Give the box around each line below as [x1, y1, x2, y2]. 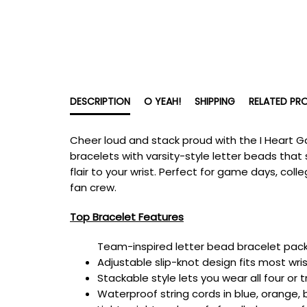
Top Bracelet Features [70, 210, 184, 224]
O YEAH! [144, 95, 181, 108]
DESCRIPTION [70, 95, 130, 108]
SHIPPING [195, 95, 235, 108]
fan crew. [70, 180, 116, 195]
